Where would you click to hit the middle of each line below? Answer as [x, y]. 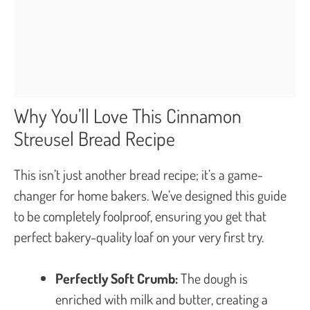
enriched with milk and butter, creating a [162, 299]
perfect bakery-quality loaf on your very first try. [139, 236]
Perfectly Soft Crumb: [117, 278]
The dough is [213, 278]
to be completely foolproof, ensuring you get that [140, 216]
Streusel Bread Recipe [94, 138]
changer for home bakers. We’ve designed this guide [150, 195]
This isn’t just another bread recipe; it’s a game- [138, 174]
